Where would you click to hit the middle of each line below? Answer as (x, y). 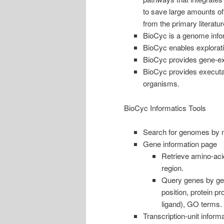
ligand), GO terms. (192, 203)
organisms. (161, 83)
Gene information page (180, 143)
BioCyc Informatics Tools (165, 107)
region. (172, 167)
